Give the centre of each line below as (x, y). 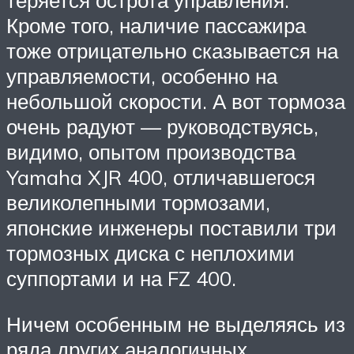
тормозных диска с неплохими (151, 252)
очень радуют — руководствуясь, (162, 126)
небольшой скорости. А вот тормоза (176, 101)
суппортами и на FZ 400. (121, 278)
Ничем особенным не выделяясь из (176, 324)
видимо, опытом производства (151, 151)
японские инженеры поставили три (171, 227)
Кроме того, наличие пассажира (156, 25)
